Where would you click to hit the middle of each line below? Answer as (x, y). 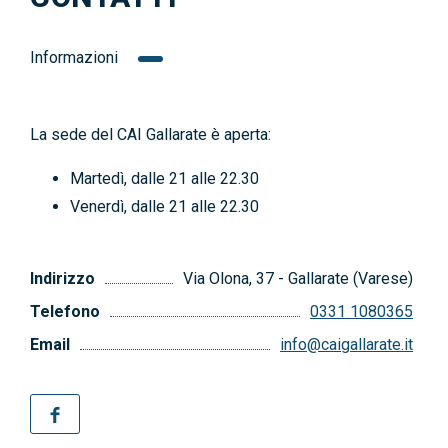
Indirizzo (62, 278)
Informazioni (74, 57)
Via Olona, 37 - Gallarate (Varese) (298, 278)
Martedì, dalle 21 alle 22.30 (164, 178)
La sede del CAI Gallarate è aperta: (150, 134)
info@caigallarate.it (346, 344)
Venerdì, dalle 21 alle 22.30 (164, 206)
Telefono (65, 311)
